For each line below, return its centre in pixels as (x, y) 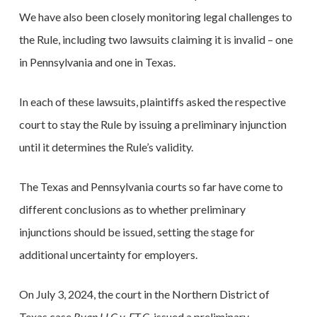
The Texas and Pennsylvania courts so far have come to (151, 186)
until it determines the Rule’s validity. (106, 147)
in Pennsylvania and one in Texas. (97, 62)
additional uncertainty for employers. (108, 254)
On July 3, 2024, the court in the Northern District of (144, 294)
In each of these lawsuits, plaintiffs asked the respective (152, 102)
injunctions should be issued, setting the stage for (137, 232)
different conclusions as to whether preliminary (132, 209)
